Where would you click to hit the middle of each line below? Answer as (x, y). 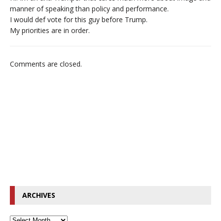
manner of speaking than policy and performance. (89, 8)
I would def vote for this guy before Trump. (79, 19)
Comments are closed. (46, 64)
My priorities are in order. (50, 30)
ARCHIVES (39, 195)
